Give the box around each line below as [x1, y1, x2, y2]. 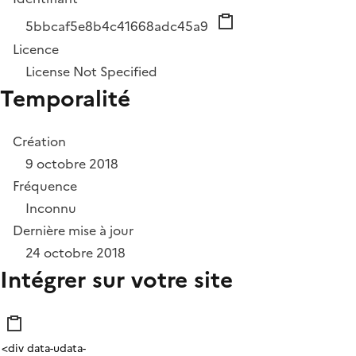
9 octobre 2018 [25, 153, 118, 173]
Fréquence [13, 176, 77, 195]
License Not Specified [25, 61, 157, 81]
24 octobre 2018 [25, 242, 126, 262]
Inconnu [25, 198, 76, 218]
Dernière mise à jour [13, 220, 133, 240]
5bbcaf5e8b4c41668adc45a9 [25, 16, 211, 36]
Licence [13, 39, 59, 59]
